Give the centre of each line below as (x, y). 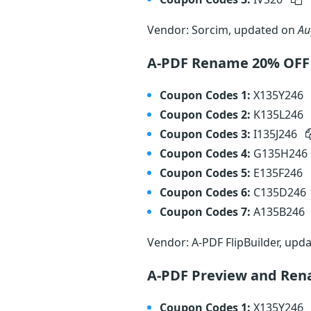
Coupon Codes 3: (205, 134)
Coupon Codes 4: (205, 153)
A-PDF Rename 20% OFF (228, 63)
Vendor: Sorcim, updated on (222, 30)
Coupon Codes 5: (205, 173)
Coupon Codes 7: (205, 212)
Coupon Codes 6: (205, 192)
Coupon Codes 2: (205, 115)
